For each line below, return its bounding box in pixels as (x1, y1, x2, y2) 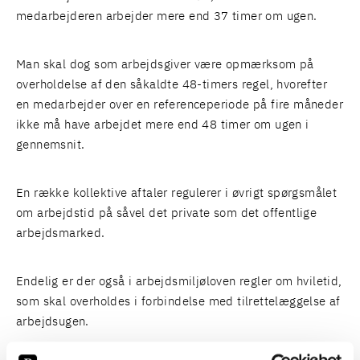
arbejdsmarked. (16, 227, 105, 239)
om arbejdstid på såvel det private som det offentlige (16, 207, 317, 219)
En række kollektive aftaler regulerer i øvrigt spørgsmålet (16, 187, 337, 199)
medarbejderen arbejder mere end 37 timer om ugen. (16, 10, 317, 22)
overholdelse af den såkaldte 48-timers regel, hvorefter (16, 79, 327, 91)
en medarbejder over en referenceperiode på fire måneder (16, 99, 343, 111)
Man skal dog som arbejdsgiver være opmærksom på (16, 59, 314, 71)
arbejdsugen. (16, 316, 89, 328)
